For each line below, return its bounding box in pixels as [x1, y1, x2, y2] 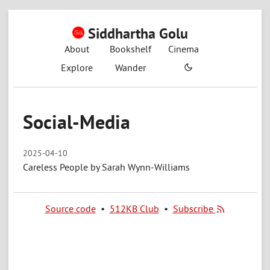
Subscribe [172, 202, 216, 215]
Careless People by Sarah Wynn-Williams [23, 160, 190, 173]
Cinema [168, 43, 199, 55]
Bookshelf [109, 43, 151, 55]
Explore [61, 61, 93, 74]
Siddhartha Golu [87, 24, 188, 43]
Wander [115, 61, 146, 74]
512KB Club [109, 202, 159, 215]
